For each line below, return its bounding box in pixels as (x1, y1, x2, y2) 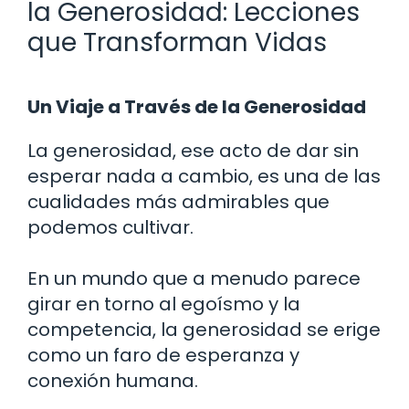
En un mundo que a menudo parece (27, 265, 361, 291)
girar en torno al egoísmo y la (27, 290, 300, 317)
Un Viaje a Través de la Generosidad (27, 93, 366, 120)
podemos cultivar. (27, 214, 194, 240)
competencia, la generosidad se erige (27, 316, 381, 342)
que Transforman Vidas (27, 24, 327, 60)
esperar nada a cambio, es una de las (27, 163, 381, 189)
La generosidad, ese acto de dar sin (27, 137, 359, 163)
